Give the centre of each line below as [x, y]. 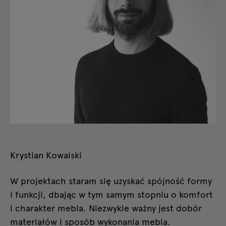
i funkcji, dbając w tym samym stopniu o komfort [111, 194]
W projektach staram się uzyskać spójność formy [111, 181]
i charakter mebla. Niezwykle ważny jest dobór [106, 208]
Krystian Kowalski [46, 155]
